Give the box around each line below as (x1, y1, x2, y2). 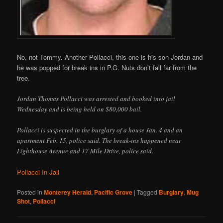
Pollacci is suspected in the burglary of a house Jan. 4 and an (17, 125, 183, 135)
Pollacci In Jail (17, 167, 60, 177)
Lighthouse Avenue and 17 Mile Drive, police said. (17, 146, 154, 156)
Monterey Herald (44, 188, 92, 197)
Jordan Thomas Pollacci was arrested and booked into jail (17, 94, 176, 104)
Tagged (137, 188, 158, 197)
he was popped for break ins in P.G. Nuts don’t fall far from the (17, 62, 197, 72)
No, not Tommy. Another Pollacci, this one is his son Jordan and (17, 52, 203, 62)
